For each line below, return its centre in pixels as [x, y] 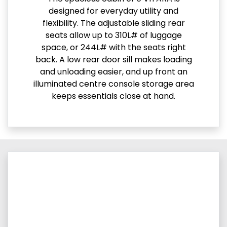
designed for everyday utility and [113, 11]
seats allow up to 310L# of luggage [113, 35]
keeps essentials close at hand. [113, 96]
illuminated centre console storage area [113, 84]
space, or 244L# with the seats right [113, 47]
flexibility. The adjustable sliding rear [113, 23]
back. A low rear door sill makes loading [113, 59]
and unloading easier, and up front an [113, 71]
